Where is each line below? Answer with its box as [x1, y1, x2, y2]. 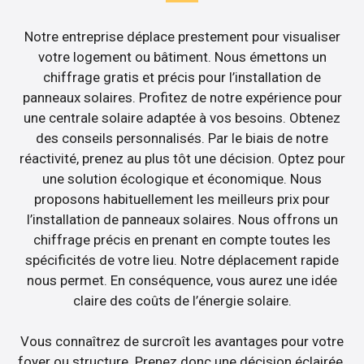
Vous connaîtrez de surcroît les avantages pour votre [20, 333, 344, 350]
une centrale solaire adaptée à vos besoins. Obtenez [24, 109, 340, 126]
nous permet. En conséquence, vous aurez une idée [27, 271, 337, 288]
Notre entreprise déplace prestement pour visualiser [24, 28, 340, 45]
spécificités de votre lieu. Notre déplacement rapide [25, 251, 339, 268]
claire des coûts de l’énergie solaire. [72, 292, 292, 309]
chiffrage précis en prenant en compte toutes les [33, 231, 331, 248]
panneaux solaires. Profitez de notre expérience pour [22, 89, 342, 106]
